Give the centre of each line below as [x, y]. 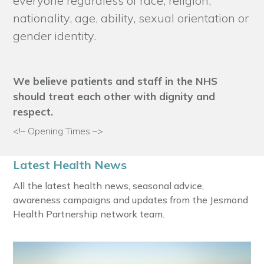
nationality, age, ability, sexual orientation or [131, 18]
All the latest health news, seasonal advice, [109, 186]
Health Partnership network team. [89, 214]
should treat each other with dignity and [114, 96]
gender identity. [55, 36]
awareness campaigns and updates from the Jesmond [131, 200]
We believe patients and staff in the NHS [115, 81]
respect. [33, 112]
